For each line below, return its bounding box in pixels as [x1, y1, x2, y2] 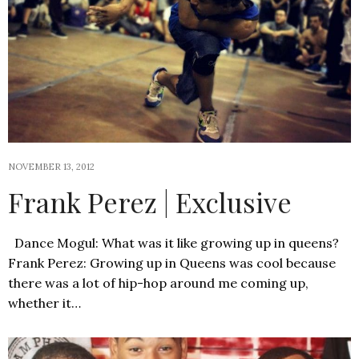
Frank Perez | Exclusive [8, 184, 292, 221]
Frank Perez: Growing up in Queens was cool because [8, 255, 336, 272]
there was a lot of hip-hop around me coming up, [8, 275, 309, 292]
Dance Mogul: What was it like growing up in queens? [8, 235, 339, 252]
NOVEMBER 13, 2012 [8, 161, 95, 173]
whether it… [8, 295, 81, 312]
